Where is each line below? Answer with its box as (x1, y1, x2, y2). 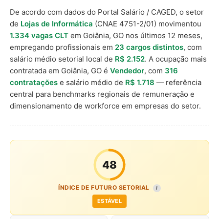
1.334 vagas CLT (10, 31, 68, 40)
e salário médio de (58, 78, 125, 87)
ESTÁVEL (97, 197, 122, 204)
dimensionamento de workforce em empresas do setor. (10, 101, 201, 110)
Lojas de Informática (21, 19, 93, 28)
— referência (154, 78, 201, 87)
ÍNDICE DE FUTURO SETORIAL (58, 184, 151, 191)
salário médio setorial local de (10, 54, 115, 64)
